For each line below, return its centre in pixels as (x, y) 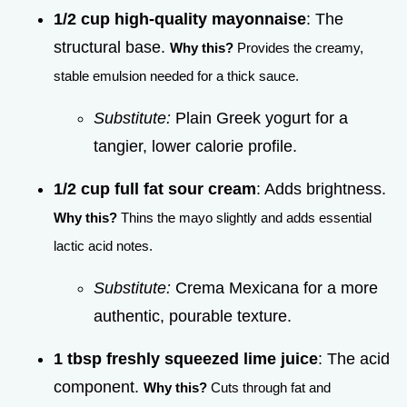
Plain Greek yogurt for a (259, 118)
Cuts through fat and (269, 387)
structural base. (112, 47)
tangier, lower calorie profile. (195, 146)
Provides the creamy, (298, 47)
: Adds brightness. (321, 189)
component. (99, 387)
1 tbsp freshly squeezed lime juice (186, 358)
